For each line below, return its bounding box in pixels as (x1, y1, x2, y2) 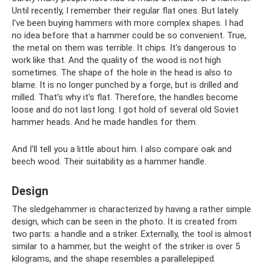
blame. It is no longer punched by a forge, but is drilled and (12, 80, 238, 90)
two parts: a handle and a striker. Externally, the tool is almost (12, 229, 252, 239)
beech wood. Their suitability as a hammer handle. (12, 156, 206, 167)
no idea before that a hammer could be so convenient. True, (12, 30, 246, 41)
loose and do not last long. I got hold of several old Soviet (12, 104, 239, 115)
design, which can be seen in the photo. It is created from (12, 216, 237, 227)
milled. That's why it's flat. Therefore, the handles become (12, 92, 238, 103)
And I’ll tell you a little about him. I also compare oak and (12, 144, 232, 154)
